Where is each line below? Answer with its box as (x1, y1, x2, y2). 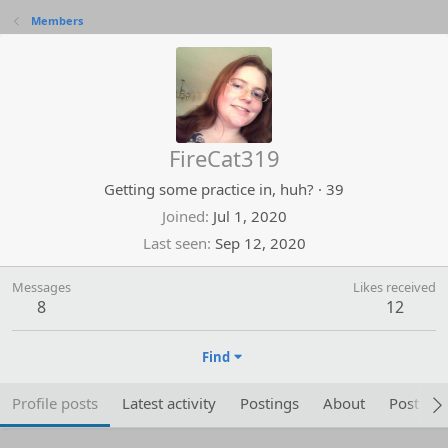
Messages (12, 278, 71, 296)
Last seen (142, 233, 207, 253)
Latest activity (122, 393, 216, 413)
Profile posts (12, 393, 98, 413)
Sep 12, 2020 (214, 233, 306, 253)
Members (30, 13, 83, 28)
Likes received (353, 278, 436, 296)
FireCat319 (168, 143, 280, 173)
